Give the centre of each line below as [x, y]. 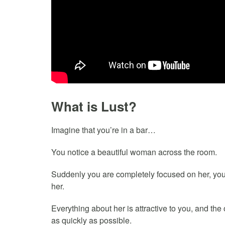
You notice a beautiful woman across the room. [134, 152]
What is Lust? [94, 106]
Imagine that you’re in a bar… [103, 130]
